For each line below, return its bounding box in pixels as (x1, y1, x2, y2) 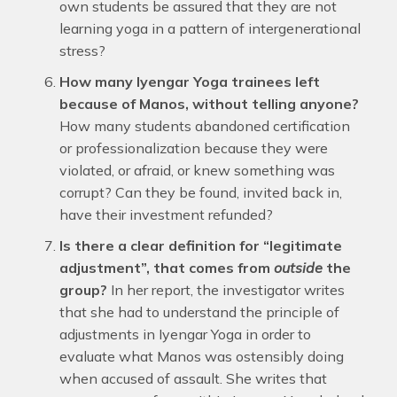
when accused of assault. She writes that (58, 370, 327, 387)
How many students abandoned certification (58, 117, 350, 135)
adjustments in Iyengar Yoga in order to (58, 325, 311, 343)
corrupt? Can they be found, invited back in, (58, 183, 342, 201)
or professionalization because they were (58, 139, 328, 157)
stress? (58, 42, 105, 59)
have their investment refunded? (58, 206, 273, 223)
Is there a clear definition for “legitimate (58, 237, 342, 254)
